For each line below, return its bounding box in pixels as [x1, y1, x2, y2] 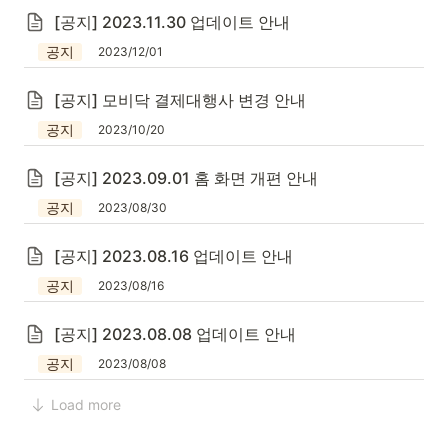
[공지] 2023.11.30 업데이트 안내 [54, 12, 290, 32]
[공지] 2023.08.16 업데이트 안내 [54, 246, 293, 266]
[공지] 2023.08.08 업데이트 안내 [54, 324, 296, 344]
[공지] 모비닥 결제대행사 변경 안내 [54, 90, 306, 110]
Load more [51, 396, 121, 413]
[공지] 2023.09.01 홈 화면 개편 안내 [54, 168, 318, 188]
